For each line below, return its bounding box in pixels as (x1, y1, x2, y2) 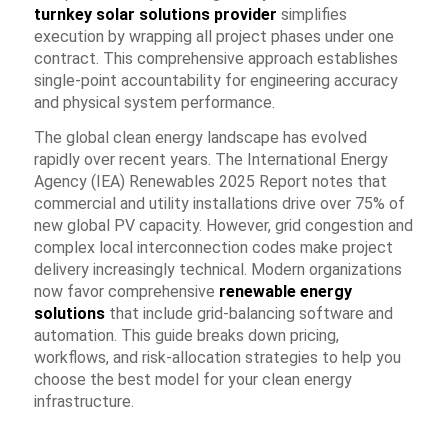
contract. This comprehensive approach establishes (33, 48, 398, 68)
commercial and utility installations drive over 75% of (33, 194, 405, 214)
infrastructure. (33, 392, 134, 412)
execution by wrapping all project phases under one (33, 26, 394, 46)
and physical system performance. (33, 92, 275, 112)
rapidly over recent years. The (33, 150, 247, 170)
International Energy (246, 150, 388, 170)
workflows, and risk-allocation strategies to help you (33, 348, 401, 368)
